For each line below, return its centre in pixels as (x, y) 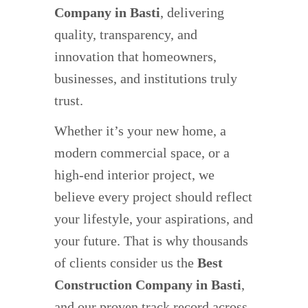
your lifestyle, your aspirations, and (154, 219)
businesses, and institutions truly (146, 79)
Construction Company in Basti (148, 285)
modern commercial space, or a (142, 153)
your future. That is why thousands (151, 241)
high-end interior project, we (134, 175)
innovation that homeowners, (135, 57)
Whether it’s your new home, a (140, 131)
